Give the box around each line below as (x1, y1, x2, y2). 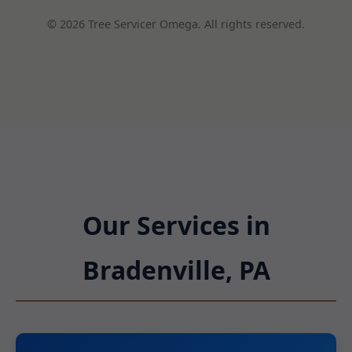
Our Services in (82, 207, 270, 242)
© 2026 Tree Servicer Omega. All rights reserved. (47, 16, 305, 32)
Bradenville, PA (82, 252, 270, 287)
